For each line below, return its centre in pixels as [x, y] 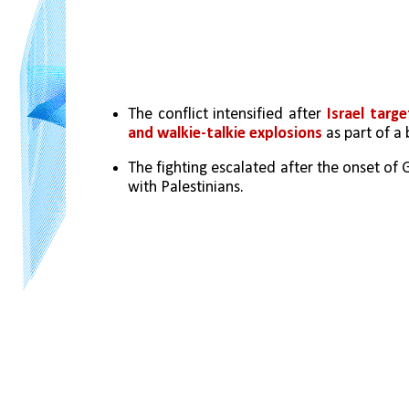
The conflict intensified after [227, 115]
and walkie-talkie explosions [225, 134]
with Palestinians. [186, 188]
